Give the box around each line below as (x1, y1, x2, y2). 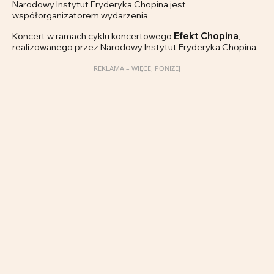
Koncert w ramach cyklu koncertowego (12, 30, 174, 42)
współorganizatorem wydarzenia (12, 9, 148, 21)
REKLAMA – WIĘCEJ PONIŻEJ (94, 64, 180, 73)
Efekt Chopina (174, 30, 239, 42)
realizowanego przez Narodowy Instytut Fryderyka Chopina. (12, 41, 258, 53)
